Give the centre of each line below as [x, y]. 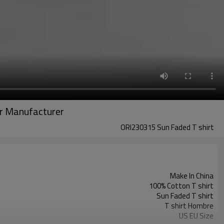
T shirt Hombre [189, 206]
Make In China [192, 176]
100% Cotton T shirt [181, 186]
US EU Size [196, 216]
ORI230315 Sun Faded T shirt [167, 127]
